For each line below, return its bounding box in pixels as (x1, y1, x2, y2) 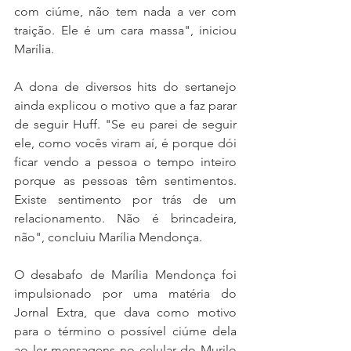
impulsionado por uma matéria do (14, 286, 237, 302)
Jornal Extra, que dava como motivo (14, 305, 237, 320)
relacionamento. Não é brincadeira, (14, 211, 237, 226)
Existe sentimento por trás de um (14, 192, 237, 208)
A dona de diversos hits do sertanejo (14, 79, 237, 95)
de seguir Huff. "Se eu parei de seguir (14, 117, 237, 132)
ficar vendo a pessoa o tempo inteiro (14, 154, 237, 170)
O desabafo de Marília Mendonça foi (14, 267, 237, 283)
